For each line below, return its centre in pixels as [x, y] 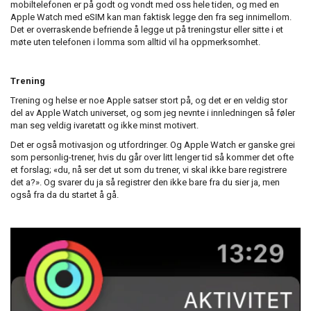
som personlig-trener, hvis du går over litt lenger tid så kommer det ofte [152, 157]
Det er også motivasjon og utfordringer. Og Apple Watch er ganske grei [153, 144]
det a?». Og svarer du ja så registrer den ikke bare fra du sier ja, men [145, 182]
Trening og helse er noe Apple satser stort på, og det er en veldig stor [149, 100]
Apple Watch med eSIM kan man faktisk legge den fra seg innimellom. [151, 17]
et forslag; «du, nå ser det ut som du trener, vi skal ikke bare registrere [149, 169]
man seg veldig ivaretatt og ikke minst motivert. [104, 125]
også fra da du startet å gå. [65, 194]
